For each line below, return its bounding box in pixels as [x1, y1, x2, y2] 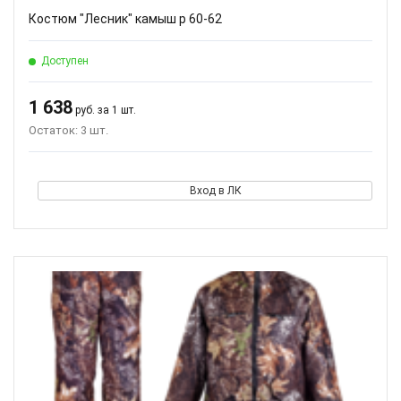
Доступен [41, 55, 89, 67]
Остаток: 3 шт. [29, 124, 108, 137]
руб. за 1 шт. [73, 104, 136, 116]
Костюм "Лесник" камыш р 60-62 [29, 12, 222, 26]
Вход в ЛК [189, 184, 242, 197]
